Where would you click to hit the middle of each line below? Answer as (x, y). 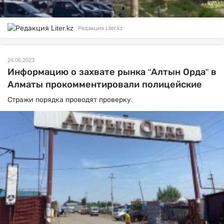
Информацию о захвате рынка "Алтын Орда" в (112, 72)
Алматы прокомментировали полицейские (105, 85)
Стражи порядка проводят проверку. (70, 100)
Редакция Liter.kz (100, 28)
